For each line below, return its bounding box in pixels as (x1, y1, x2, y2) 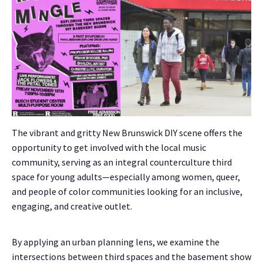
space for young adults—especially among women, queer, (12, 171, 240, 183)
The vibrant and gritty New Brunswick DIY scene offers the (12, 127, 242, 139)
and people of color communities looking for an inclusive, (12, 186, 242, 198)
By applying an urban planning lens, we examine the (12, 236, 220, 248)
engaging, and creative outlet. (12, 200, 132, 213)
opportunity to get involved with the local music (12, 141, 206, 154)
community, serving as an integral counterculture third (12, 156, 232, 168)
